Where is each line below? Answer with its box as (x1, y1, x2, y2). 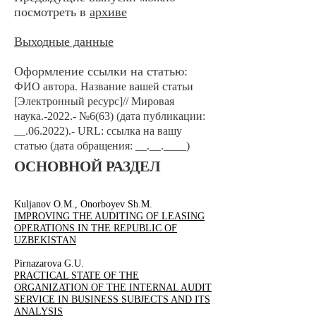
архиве (90, 5, 127, 19)
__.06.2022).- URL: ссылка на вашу (14, 125, 182, 137)
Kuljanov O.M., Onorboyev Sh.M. (14, 199, 152, 209)
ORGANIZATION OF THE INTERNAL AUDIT (14, 282, 212, 293)
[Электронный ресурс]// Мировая (14, 95, 174, 107)
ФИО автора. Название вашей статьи (14, 80, 193, 92)
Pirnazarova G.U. (14, 258, 84, 269)
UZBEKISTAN (14, 235, 76, 245)
